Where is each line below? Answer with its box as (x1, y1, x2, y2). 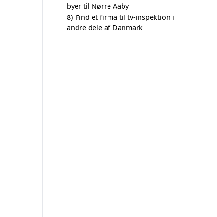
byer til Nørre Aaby (67, 1, 129, 11)
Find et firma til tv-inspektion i (76, 13, 174, 22)
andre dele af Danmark (67, 23, 143, 32)
